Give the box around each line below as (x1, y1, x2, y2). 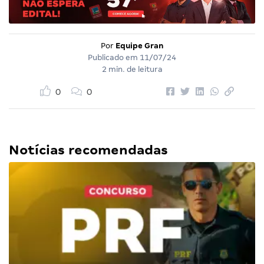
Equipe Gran (115, 41, 164, 51)
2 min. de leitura (101, 65, 163, 74)
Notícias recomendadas (9, 143, 168, 158)
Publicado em (88, 53, 140, 62)
